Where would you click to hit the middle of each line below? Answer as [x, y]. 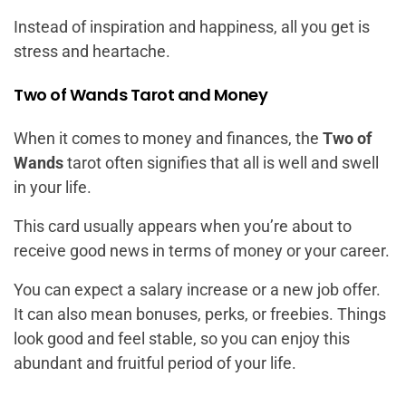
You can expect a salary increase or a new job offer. [197, 290]
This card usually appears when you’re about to [183, 227]
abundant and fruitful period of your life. [155, 363]
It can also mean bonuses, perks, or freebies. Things [200, 314]
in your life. [53, 188]
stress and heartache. [92, 52]
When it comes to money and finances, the [168, 139]
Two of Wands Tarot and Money [140, 95]
